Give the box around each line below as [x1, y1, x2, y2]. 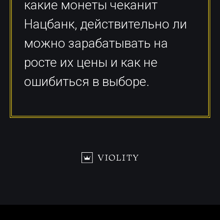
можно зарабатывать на [24, 35, 168, 51]
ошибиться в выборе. [24, 74, 149, 89]
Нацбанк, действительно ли [24, 16, 187, 31]
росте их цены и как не [24, 55, 158, 70]
